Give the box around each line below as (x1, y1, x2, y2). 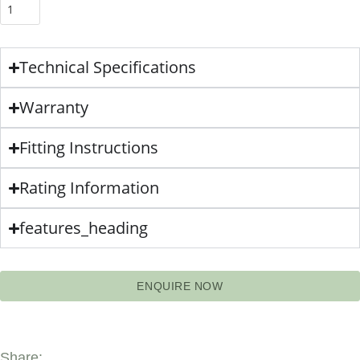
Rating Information (19, 177, 160, 198)
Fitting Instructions (19, 137, 159, 158)
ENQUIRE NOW (137, 280, 223, 292)
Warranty (19, 96, 89, 118)
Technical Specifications (19, 56, 197, 78)
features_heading (19, 217, 149, 239)
